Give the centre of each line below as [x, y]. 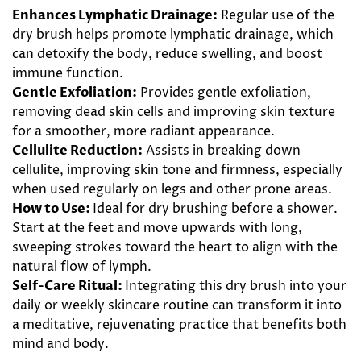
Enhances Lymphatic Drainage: [115, 15]
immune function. [68, 73]
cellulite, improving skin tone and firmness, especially [177, 170]
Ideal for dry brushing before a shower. [215, 208]
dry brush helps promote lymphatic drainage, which [173, 34]
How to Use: [52, 208]
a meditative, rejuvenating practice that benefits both [179, 324]
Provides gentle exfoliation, [224, 92]
